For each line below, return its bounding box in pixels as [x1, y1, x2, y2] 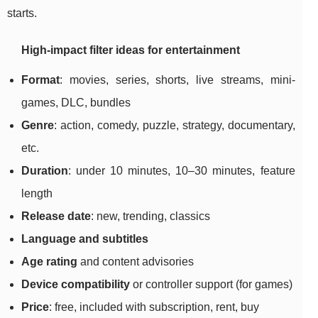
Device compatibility [21, 278, 130, 291]
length [21, 187, 53, 200]
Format [21, 74, 60, 87]
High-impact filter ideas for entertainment [21, 44, 240, 57]
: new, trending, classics [91, 210, 210, 223]
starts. [7, 7, 37, 20]
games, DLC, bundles [21, 97, 131, 109]
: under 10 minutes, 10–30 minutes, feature [68, 165, 295, 177]
